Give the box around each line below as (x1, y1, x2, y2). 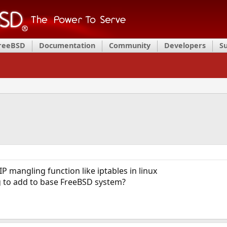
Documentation (39, 41, 95, 50)
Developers (164, 41, 206, 50)
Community (109, 41, 150, 50)
